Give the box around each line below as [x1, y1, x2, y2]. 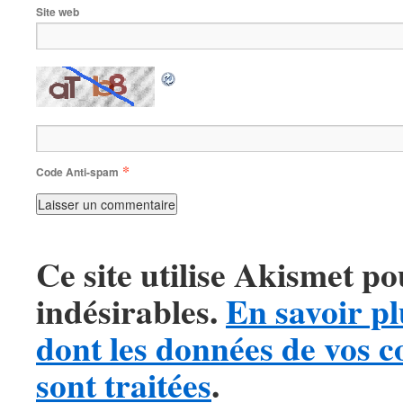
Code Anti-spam [36, 164, 119, 180]
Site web [36, 4, 79, 20]
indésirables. [36, 286, 226, 336]
